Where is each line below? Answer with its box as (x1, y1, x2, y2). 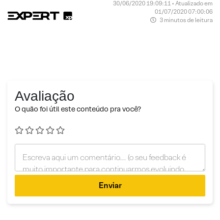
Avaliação (15, 88, 75, 104)
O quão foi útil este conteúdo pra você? (15, 104, 141, 113)
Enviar (98, 180, 122, 191)
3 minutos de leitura (158, 16, 213, 24)
